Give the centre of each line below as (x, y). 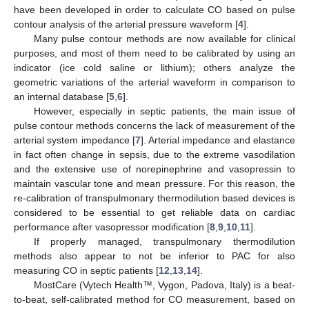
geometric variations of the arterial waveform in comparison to (154, 82)
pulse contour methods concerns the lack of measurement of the (154, 125)
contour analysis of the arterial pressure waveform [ (126, 24)
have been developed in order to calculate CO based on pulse (154, 9)
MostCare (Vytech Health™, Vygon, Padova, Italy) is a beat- (164, 285)
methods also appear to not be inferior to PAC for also (154, 256)
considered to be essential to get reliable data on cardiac (154, 212)
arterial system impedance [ (74, 140)
